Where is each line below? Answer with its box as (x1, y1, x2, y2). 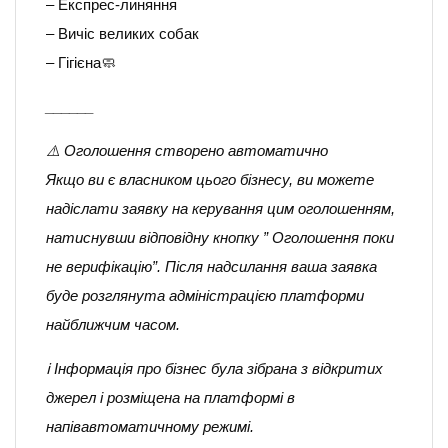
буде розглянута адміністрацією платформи (46, 287, 364, 304)
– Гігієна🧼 (46, 54, 116, 71)
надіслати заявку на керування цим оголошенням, (46, 200, 395, 217)
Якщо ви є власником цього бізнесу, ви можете (46, 171, 374, 188)
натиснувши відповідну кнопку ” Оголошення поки (46, 229, 394, 246)
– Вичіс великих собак (46, 25, 199, 42)
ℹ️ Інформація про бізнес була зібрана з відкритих (46, 360, 383, 377)
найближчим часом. (46, 316, 180, 333)
